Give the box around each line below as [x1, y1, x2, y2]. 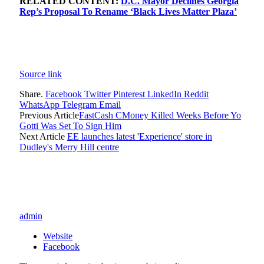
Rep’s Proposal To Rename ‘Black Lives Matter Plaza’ [19, 6, 237, 17]
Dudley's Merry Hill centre [19, 142, 119, 153]
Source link [19, 69, 62, 80]
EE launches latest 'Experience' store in [67, 131, 212, 142]
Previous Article [19, 110, 79, 121]
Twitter [84, 89, 111, 100]
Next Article [19, 131, 67, 142]
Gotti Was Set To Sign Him [19, 121, 121, 131]
